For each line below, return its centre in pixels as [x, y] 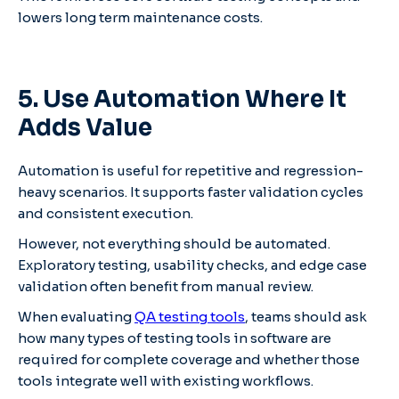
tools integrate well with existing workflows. [166, 380]
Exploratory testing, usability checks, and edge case [192, 265]
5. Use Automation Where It [182, 99]
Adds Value [85, 127]
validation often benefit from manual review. [166, 286]
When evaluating [76, 316]
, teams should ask [306, 316]
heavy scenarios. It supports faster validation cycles [191, 191]
